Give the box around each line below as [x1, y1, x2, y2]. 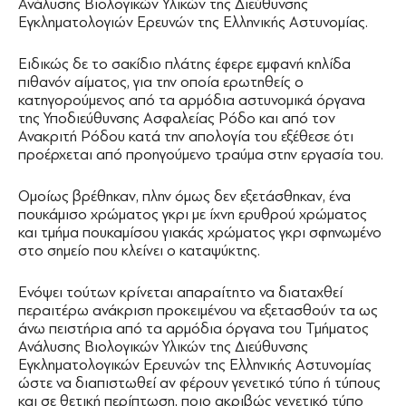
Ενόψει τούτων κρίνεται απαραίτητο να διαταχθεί [18, 283, 343, 301]
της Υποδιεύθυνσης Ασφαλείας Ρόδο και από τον [18, 109, 335, 127]
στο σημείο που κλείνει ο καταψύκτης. [18, 241, 260, 259]
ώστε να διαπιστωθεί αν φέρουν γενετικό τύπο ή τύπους [18, 373, 381, 391]
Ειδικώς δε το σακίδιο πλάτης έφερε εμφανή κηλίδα [18, 54, 351, 72]
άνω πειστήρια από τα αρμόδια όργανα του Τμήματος [18, 319, 369, 337]
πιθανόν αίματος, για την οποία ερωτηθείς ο [18, 72, 304, 91]
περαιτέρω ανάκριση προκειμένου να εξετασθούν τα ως [18, 301, 378, 319]
